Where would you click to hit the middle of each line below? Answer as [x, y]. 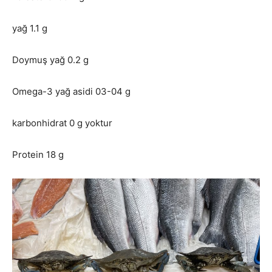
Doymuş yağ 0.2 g [50, 59]
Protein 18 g [38, 154]
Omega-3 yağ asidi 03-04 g [71, 91]
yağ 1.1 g [30, 28]
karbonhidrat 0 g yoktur [62, 123]
